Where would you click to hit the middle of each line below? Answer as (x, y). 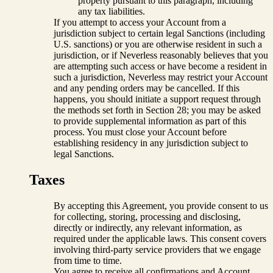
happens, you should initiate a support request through (157, 99)
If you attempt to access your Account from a (140, 22)
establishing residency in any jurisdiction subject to (151, 143)
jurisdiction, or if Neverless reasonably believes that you (161, 55)
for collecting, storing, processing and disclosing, (147, 216)
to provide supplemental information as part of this (150, 121)
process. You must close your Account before (140, 132)
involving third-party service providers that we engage (157, 249)
